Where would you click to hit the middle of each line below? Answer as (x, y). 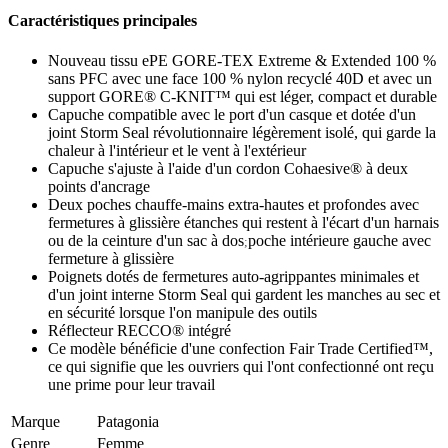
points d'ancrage (99, 186)
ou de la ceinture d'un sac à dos (146, 240)
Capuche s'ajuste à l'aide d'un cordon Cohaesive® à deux (228, 168)
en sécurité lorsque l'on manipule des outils (182, 312)
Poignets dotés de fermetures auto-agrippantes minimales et (233, 276)
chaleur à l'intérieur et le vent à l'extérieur (177, 150)
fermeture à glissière (111, 258)
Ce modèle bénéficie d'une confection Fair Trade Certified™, (240, 348)
